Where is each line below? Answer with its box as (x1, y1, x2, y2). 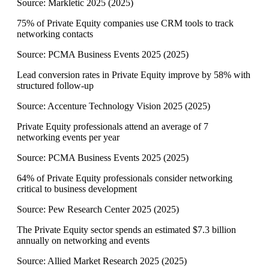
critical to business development (17, 184, 137, 195)
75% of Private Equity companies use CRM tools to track (17, 18, 234, 29)
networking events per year (17, 132, 119, 143)
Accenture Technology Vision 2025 (47, 101, 183, 112)
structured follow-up (17, 80, 94, 91)
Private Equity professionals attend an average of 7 (17, 121, 208, 132)
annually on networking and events (17, 235, 150, 246)
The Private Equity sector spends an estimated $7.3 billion (17, 225, 236, 235)
